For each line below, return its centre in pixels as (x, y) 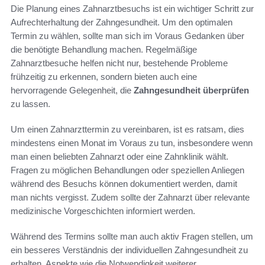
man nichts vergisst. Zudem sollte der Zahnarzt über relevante (130, 198)
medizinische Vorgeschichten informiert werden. (103, 211)
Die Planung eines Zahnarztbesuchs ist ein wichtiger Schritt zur (132, 9)
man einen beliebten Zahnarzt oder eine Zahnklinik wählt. (119, 157)
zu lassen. (30, 104)
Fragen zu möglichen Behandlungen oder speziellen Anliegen (127, 170)
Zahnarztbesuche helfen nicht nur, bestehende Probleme (119, 63)
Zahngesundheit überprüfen (191, 91)
